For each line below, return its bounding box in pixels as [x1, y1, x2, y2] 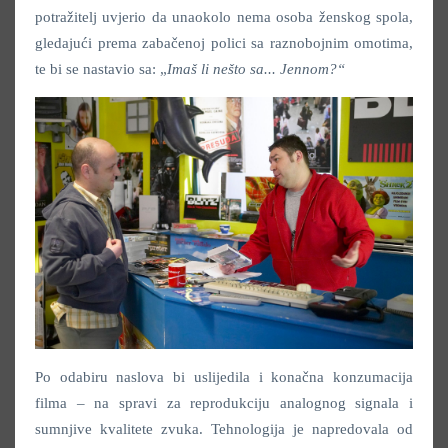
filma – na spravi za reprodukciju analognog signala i [35, 395, 413, 412]
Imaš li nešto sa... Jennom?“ [167, 61, 345, 78]
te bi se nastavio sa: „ [35, 61, 167, 78]
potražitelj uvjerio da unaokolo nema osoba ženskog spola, [35, 9, 413, 26]
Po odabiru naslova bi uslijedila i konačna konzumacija [35, 369, 413, 386]
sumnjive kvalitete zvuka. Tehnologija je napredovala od [35, 421, 413, 438]
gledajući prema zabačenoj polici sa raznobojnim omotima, [35, 35, 413, 52]
